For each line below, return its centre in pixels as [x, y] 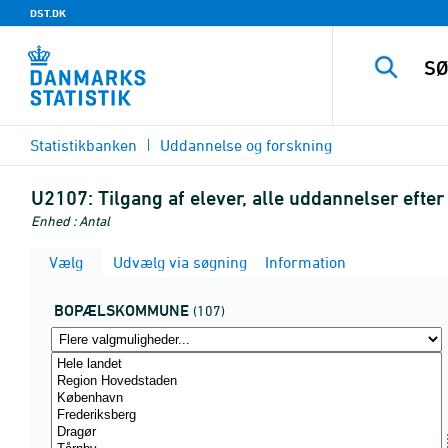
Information [303, 262]
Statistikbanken [83, 145]
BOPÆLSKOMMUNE [121, 310]
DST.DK [48, 13]
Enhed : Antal [70, 220]
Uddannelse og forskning [246, 145]
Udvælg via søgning [178, 262]
